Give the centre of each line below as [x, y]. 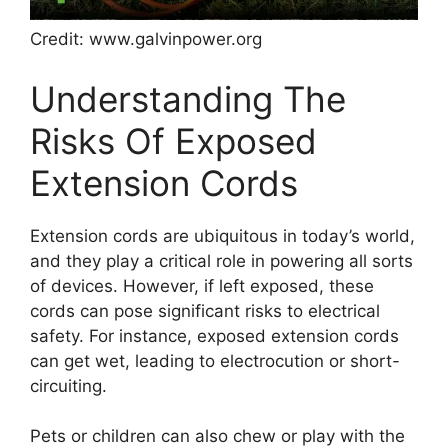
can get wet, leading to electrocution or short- [215, 360]
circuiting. [68, 385]
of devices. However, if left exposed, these [202, 285]
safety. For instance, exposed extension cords [214, 335]
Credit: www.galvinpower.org [146, 39]
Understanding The [188, 98]
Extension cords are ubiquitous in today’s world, [222, 235]
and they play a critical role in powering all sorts [221, 260]
